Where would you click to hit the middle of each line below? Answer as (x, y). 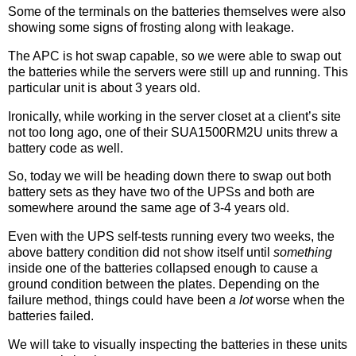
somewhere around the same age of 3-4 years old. (149, 208)
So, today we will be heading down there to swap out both (170, 176)
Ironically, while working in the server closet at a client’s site (174, 116)
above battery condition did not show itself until (141, 253)
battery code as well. (66, 148)
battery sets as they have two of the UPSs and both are (161, 192)
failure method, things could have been (118, 300)
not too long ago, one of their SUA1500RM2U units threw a (173, 132)
